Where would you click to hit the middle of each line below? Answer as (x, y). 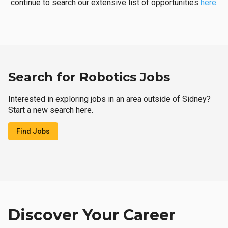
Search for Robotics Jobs (89, 77)
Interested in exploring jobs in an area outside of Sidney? (109, 99)
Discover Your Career (92, 215)
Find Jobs (33, 131)
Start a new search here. (51, 110)
